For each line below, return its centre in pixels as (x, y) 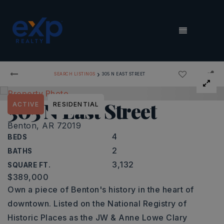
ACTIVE (26, 104)
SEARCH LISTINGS (75, 74)
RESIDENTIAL (76, 104)
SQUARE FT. (29, 165)
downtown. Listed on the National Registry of (97, 203)
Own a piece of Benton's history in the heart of (101, 189)
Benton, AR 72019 (44, 125)
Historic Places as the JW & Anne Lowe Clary (97, 217)
